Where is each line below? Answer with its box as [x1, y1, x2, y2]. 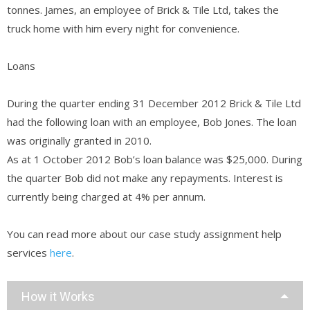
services [7, 245, 50, 259]
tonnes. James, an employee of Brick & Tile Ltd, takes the [7, 2, 279, 17]
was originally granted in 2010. [7, 133, 152, 147]
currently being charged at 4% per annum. [7, 189, 206, 203]
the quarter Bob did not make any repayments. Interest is [7, 170, 283, 185]
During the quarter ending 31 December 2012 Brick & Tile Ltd [7, 95, 301, 110]
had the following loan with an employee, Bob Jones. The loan [7, 114, 297, 129]
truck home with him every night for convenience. [7, 21, 239, 35]
